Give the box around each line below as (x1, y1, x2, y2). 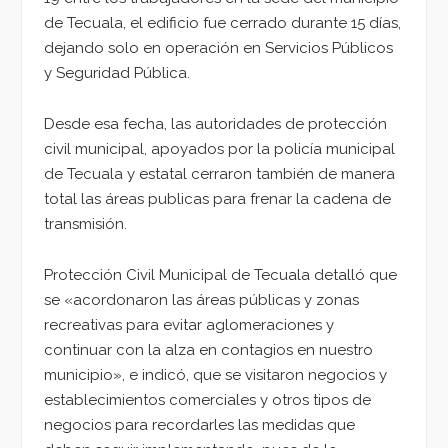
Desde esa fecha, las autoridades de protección (44, 115, 387, 134)
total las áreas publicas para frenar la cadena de (44, 190, 391, 209)
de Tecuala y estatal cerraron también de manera (44, 165, 395, 184)
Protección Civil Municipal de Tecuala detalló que (44, 265, 397, 284)
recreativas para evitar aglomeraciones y (44, 315, 334, 334)
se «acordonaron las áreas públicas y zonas (44, 290, 359, 309)
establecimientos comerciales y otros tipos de (44, 390, 371, 409)
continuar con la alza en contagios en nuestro (44, 340, 373, 359)
